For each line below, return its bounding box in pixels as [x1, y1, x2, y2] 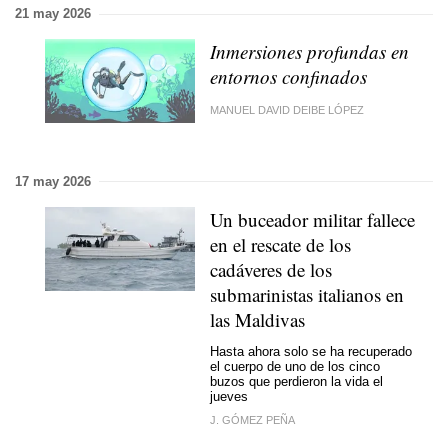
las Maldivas [210, 306, 305, 332]
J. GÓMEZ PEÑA [210, 413, 295, 426]
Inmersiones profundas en [210, 39, 409, 64]
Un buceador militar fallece [210, 206, 415, 232]
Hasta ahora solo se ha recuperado [210, 344, 412, 359]
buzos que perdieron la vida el [210, 374, 383, 389]
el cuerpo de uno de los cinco [210, 359, 380, 374]
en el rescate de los [210, 231, 351, 257]
